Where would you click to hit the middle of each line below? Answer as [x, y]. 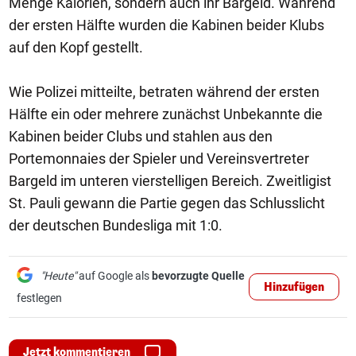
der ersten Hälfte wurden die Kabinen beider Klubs [166, 25]
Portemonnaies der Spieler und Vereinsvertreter [159, 159]
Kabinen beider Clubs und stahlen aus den [141, 136]
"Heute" [58, 276]
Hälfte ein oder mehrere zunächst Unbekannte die [166, 114]
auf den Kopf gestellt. [76, 47]
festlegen [39, 298]
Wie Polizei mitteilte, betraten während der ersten [164, 92]
